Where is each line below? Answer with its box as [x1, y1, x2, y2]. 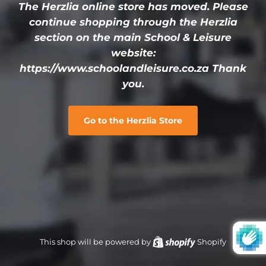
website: [110, 47, 156, 59]
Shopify [197, 237, 226, 246]
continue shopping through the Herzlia [28, 16, 237, 28]
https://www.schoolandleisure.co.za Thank [20, 62, 246, 74]
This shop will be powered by [40, 237, 153, 246]
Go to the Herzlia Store [84, 115, 182, 126]
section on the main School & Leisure [34, 31, 232, 43]
